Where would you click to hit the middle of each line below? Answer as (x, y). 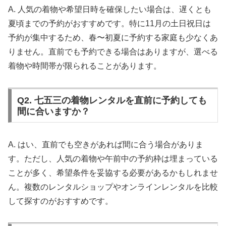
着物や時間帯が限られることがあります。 (85, 66)
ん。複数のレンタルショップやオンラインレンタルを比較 (113, 187)
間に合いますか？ (53, 111)
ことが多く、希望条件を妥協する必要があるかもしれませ (113, 173)
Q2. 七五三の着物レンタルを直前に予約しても (112, 100)
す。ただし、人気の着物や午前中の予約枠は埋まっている (113, 158)
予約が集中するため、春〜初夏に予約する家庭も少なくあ (113, 38)
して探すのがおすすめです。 (61, 201)
